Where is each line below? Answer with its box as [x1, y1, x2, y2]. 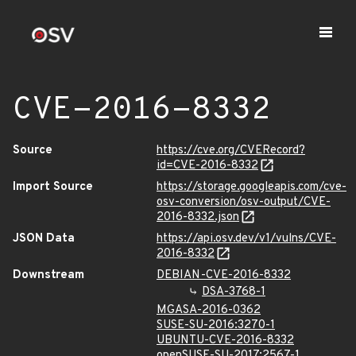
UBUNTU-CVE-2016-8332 [157, 333, 294, 348]
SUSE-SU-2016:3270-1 [157, 318, 275, 333]
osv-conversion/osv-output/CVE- [157, 195, 331, 210]
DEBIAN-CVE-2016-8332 [157, 268, 291, 283]
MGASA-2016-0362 [157, 303, 261, 318]
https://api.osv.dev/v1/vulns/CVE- [157, 231, 336, 246]
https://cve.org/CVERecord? [157, 143, 305, 158]
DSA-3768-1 [202, 284, 265, 300]
